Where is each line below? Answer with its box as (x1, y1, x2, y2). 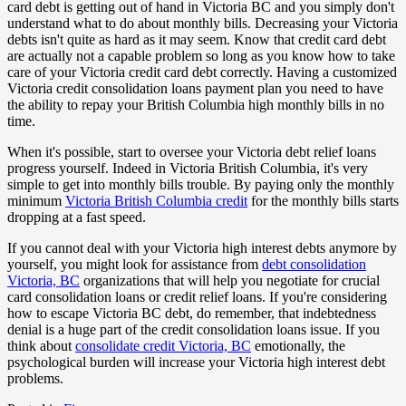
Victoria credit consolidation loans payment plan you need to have (7, 80, 383, 96)
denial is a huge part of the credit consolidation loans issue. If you (7, 321, 380, 337)
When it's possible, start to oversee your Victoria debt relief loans (7, 143, 376, 159)
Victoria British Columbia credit (65, 192, 247, 208)
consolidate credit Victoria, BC (75, 337, 251, 353)
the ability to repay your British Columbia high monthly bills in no (7, 96, 384, 112)
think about (7, 337, 75, 353)
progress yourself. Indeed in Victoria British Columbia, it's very (7, 159, 368, 176)
